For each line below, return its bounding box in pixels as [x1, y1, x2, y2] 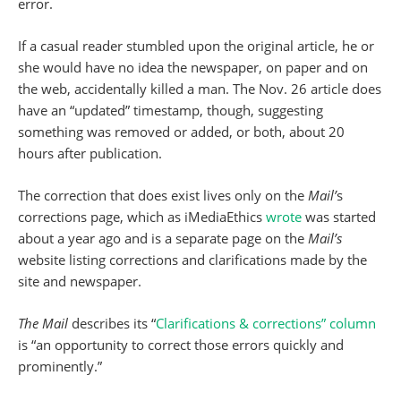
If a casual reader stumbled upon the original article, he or [18, 37, 374, 55]
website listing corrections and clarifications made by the [18, 251, 367, 269]
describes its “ [72, 314, 156, 333]
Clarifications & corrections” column [156, 314, 376, 333]
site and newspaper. [18, 272, 141, 291]
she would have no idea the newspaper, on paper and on [18, 58, 368, 77]
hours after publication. [18, 144, 162, 163]
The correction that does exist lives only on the [18, 186, 308, 205]
